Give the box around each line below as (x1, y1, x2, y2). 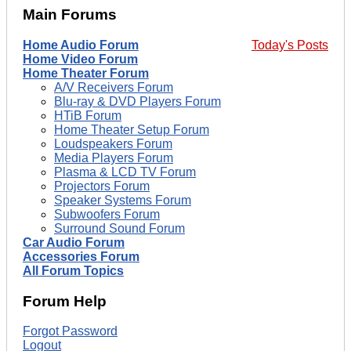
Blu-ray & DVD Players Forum (54, 94, 221, 108)
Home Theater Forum (23, 66, 149, 80)
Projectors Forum (54, 179, 150, 193)
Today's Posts (251, 38, 328, 52)
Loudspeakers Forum (54, 136, 172, 150)
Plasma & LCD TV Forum (54, 165, 196, 179)
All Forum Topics (23, 263, 124, 277)
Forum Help (23, 292, 107, 309)
